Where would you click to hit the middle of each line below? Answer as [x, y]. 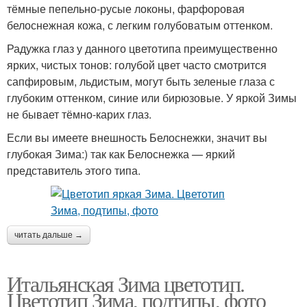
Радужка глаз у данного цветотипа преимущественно [142, 48]
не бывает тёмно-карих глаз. [79, 114]
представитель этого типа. [74, 170]
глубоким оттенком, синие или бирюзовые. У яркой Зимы [152, 98]
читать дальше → [49, 235]
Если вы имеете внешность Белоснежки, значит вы [137, 137]
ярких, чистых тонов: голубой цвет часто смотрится [137, 65]
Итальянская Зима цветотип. [126, 283]
